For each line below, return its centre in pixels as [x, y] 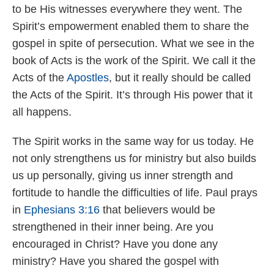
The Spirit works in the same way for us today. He [133, 141]
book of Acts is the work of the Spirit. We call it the [134, 60]
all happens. [43, 112]
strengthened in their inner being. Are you [113, 227]
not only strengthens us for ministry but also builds [134, 158]
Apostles [88, 77]
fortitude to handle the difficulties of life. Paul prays [135, 192]
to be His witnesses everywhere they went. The [127, 9]
